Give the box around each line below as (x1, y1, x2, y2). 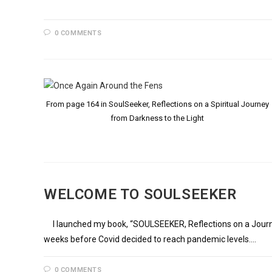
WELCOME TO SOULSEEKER (44, 186, 237, 203)
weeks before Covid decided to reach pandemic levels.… (44, 234, 256, 244)
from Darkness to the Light (110, 114, 205, 123)
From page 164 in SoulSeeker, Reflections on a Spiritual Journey (46, 100, 269, 109)
